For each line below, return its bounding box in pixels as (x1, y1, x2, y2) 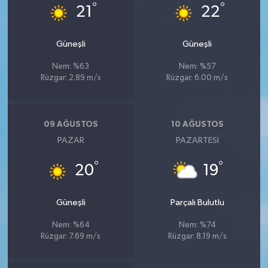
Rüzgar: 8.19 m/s (167, 233, 227, 241)
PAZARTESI (175, 136, 219, 145)
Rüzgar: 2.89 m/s (40, 74, 101, 83)
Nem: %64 (51, 221, 90, 230)
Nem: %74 (178, 221, 216, 230)
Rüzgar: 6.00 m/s (166, 74, 229, 83)
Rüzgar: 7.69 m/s (41, 233, 101, 241)
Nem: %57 (178, 63, 216, 71)
